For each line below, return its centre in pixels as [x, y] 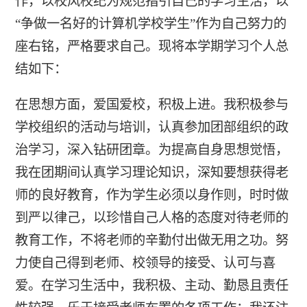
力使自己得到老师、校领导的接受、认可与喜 [145, 263]
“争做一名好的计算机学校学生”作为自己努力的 [150, 24]
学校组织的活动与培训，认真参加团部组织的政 [151, 127]
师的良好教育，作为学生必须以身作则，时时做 [151, 195]
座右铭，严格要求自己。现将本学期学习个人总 [151, 47]
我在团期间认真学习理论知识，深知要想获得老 [151, 173]
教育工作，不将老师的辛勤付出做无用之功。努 [151, 241]
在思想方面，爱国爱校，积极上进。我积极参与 [151, 105]
